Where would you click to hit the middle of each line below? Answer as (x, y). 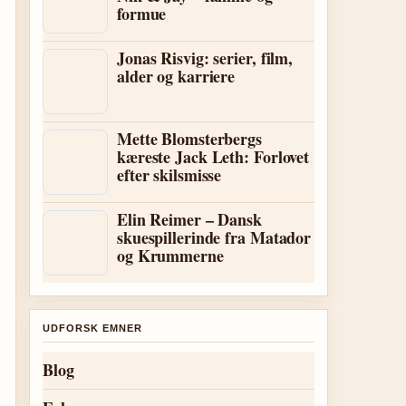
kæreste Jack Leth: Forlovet (213, 157)
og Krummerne (170, 256)
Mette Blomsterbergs (189, 139)
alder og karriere (176, 76)
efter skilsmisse (169, 175)
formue (142, 14)
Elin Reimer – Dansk (189, 219)
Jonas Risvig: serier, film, (205, 58)
